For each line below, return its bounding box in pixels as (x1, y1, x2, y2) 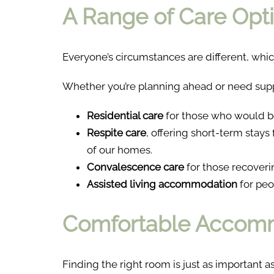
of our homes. (87, 144, 152, 157)
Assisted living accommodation (87, 178, 237, 191)
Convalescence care (87, 161, 184, 174)
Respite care (87, 127, 146, 139)
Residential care (87, 109, 163, 122)
